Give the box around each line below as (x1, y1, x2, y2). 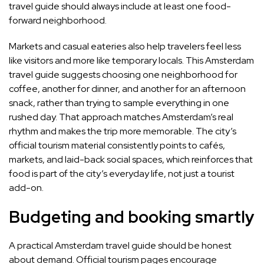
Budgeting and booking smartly (9, 206, 255, 229)
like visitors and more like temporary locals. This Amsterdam (9, 54, 254, 67)
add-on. (9, 181, 44, 194)
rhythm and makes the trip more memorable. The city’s (9, 125, 236, 138)
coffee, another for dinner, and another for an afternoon (9, 82, 246, 95)
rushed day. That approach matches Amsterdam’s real (9, 111, 233, 124)
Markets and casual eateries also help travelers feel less (9, 40, 241, 53)
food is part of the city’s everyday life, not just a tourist (9, 167, 235, 180)
